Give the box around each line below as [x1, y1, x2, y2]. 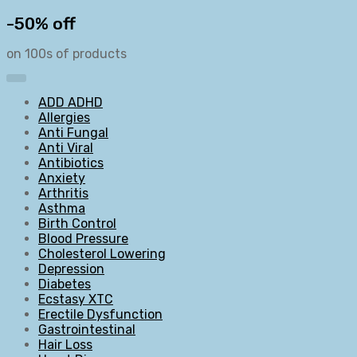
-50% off [6, 13, 76, 33]
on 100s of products [6, 45, 127, 61]
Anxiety [38, 170, 85, 186]
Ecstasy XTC [38, 291, 113, 307]
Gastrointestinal [38, 321, 135, 337]
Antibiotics [38, 155, 104, 171]
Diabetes [38, 276, 91, 292]
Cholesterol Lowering [38, 245, 166, 261]
